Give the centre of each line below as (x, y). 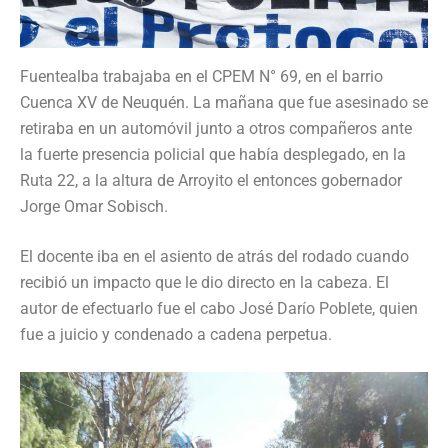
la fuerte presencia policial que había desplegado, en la (213, 154)
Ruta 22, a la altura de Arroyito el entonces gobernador (211, 180)
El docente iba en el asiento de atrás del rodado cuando (214, 256)
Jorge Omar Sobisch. (94, 206)
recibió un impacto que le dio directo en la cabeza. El (204, 282)
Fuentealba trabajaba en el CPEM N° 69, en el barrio (201, 76)
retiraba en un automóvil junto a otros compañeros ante (216, 128)
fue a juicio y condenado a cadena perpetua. (176, 334)
